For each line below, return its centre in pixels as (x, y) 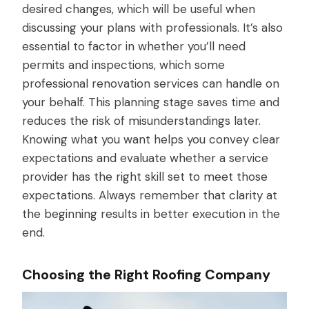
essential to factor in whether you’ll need (134, 47)
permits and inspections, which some (123, 65)
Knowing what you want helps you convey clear (151, 140)
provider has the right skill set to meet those (145, 177)
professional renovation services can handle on (151, 84)
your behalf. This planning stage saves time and (151, 102)
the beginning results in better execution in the (151, 214)
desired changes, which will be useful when (139, 9)
